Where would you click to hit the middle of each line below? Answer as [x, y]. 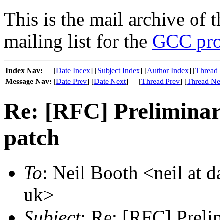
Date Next [110, 81]
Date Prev [71, 81]
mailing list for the [78, 41]
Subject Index [119, 70]
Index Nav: [24, 70]
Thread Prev [161, 81]
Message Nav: [28, 81]
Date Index [73, 70]
